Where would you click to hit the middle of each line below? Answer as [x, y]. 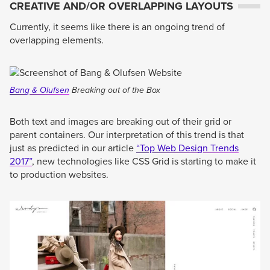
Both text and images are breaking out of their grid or [121, 121]
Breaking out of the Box [115, 90]
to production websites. [59, 174]
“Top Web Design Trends [187, 148]
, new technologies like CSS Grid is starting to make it [144, 161]
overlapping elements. [57, 40]
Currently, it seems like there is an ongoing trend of [117, 27]
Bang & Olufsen [39, 90]
